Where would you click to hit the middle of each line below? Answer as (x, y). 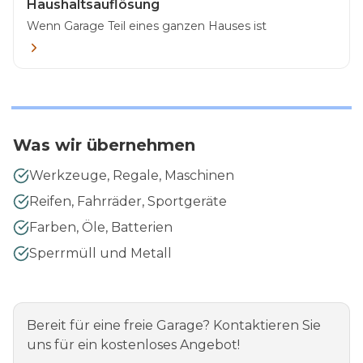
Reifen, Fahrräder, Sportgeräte (128, 201)
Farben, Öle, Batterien (101, 227)
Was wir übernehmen (104, 145)
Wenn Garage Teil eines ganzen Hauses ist (147, 26)
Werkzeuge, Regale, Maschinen (132, 175)
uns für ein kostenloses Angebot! (133, 344)
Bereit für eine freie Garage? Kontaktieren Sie (174, 325)
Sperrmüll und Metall (100, 253)
